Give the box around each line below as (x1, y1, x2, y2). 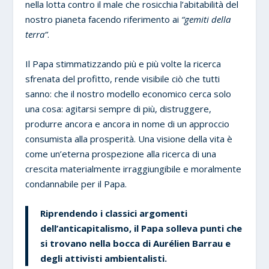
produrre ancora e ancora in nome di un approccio (25, 117, 230, 130)
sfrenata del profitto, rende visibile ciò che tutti (25, 72, 220, 85)
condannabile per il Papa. (25, 177, 127, 190)
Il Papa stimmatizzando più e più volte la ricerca (25, 57, 222, 70)
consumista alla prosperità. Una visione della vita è (25, 132, 233, 145)
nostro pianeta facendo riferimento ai (25, 13, 182, 25)
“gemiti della (181, 13, 231, 25)
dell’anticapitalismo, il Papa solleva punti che (40, 222, 243, 234)
